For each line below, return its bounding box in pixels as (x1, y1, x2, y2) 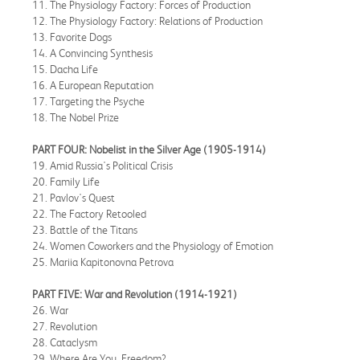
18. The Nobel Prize (32, 110, 119, 124)
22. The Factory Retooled (32, 207, 146, 220)
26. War (32, 303, 68, 317)
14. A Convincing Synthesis (32, 46, 153, 59)
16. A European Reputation (32, 78, 153, 92)
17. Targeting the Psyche (32, 94, 145, 108)
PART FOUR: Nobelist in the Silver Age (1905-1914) (32, 142, 266, 156)
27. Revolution (32, 319, 97, 333)
